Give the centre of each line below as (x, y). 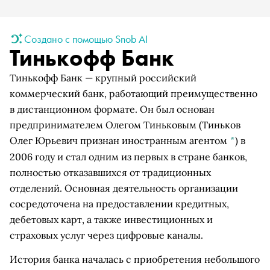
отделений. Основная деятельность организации (124, 188)
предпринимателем (58, 125)
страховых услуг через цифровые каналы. (106, 235)
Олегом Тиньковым (151, 125)
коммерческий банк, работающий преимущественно (133, 93)
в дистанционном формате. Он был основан (112, 109)
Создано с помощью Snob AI (86, 39)
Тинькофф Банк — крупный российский (103, 78)
